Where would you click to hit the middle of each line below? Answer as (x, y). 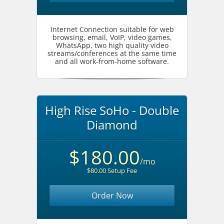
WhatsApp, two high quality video (112, 45)
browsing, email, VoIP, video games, (112, 37)
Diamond (112, 125)
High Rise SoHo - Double (112, 110)
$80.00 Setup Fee (112, 170)
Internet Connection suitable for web (112, 29)
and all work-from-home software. (112, 61)
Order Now (112, 195)
